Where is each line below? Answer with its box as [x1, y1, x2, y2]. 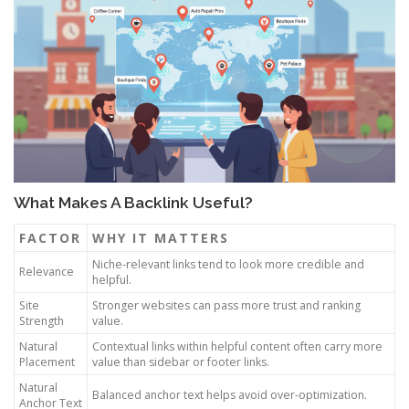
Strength [19, 312, 64, 329]
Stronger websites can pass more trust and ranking [92, 297, 361, 313]
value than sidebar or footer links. [92, 353, 269, 370]
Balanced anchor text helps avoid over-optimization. [92, 386, 367, 403]
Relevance [19, 263, 74, 279]
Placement [19, 353, 75, 370]
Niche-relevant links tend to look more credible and [92, 256, 364, 272]
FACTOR [19, 228, 81, 246]
